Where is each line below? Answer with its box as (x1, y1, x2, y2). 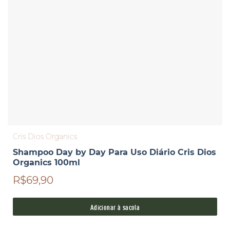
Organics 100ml (12, 158, 80, 168)
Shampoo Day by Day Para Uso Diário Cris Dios (12, 147, 216, 158)
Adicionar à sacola (90, 202, 140, 212)
